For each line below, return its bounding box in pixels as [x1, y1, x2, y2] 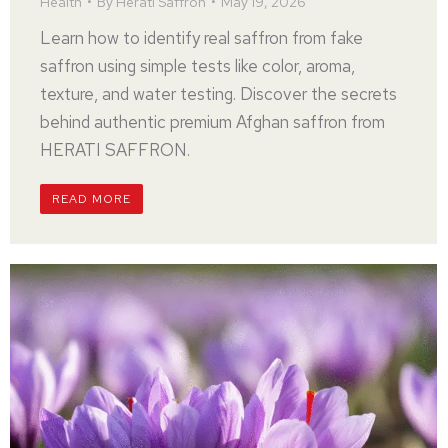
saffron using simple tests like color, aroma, [40, 55, 355, 77]
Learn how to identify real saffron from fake [40, 27, 363, 49]
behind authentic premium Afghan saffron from [40, 111, 385, 133]
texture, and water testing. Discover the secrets [40, 83, 397, 105]
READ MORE [52, 191, 131, 207]
